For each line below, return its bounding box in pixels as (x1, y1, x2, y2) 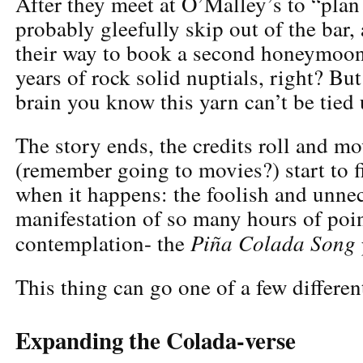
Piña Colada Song (190, 227, 356, 257)
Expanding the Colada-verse (15, 322, 296, 357)
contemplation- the (15, 228, 190, 258)
